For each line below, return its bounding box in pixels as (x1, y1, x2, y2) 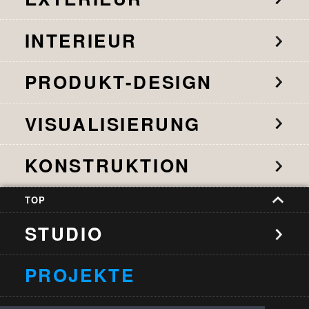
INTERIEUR (24, 27, 137, 53)
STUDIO (24, 220, 103, 246)
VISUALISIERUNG (24, 110, 201, 137)
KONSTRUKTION (24, 152, 190, 178)
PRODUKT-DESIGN (24, 69, 212, 95)
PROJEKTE (24, 262, 135, 288)
